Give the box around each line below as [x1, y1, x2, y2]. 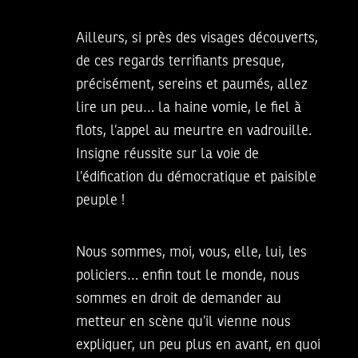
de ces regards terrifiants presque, [76, 54, 284, 70]
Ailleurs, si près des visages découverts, [76, 31, 318, 46]
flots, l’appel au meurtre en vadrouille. [76, 124, 312, 139]
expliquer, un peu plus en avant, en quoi [76, 338, 320, 353]
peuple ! [76, 193, 125, 209]
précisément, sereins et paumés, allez [76, 78, 307, 93]
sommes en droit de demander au [76, 292, 281, 307]
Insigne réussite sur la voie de [76, 147, 259, 162]
